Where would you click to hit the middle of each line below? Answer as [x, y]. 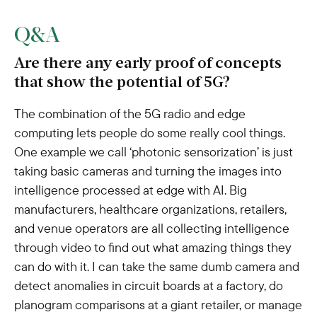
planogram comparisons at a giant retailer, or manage [158, 305]
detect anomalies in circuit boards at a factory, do [149, 286]
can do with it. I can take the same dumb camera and [157, 266]
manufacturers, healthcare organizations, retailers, [150, 209]
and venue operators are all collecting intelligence [152, 228]
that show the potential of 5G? [122, 83]
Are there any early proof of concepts [148, 64]
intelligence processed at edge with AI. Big [131, 190]
